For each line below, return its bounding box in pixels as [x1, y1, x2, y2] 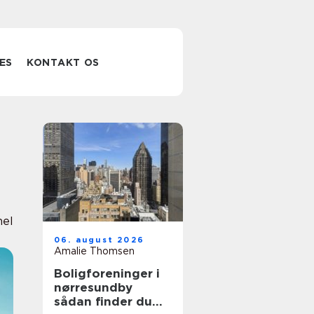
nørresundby [54, 280, 132, 294]
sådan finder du [54, 294, 152, 308]
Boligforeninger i [54, 266, 160, 280]
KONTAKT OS [27, 57, 100, 68]
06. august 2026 [54, 235, 144, 245]
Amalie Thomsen [54, 245, 135, 257]
